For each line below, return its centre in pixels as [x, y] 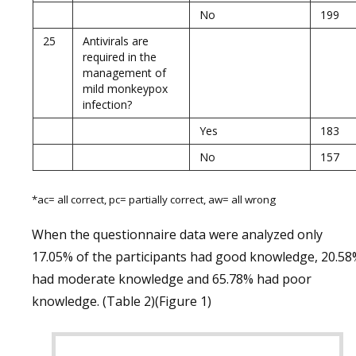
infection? [107, 104]
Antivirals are [116, 41]
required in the [120, 57]
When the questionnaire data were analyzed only [177, 234]
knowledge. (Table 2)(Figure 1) [122, 301]
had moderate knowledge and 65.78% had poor [172, 279]
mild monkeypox [125, 89]
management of [124, 73]
